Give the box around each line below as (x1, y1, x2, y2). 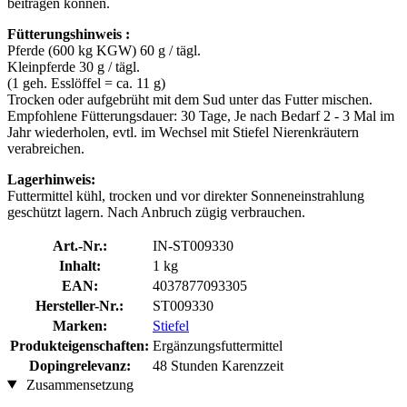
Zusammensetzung (22, 376, 134, 392)
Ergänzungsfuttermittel (153, 337, 283, 353)
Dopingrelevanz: (28, 357, 131, 373)
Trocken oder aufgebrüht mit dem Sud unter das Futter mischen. (7, 91, 372, 107)
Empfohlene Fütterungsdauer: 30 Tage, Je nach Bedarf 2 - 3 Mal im (7, 107, 394, 124)
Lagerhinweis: (7, 171, 95, 187)
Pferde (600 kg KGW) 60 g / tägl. (7, 42, 201, 58)
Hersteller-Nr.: (35, 297, 124, 313)
